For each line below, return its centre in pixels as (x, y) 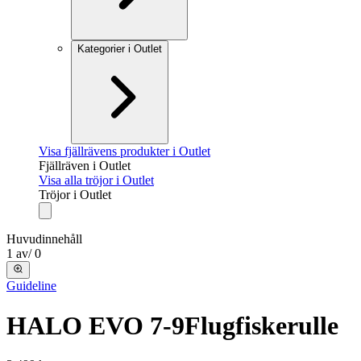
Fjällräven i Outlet (85, 166)
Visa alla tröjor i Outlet (96, 180)
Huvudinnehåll (44, 239)
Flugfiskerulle (261, 325)
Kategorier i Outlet (120, 49)
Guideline (31, 286)
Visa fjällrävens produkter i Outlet (124, 151)
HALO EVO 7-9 (95, 325)
